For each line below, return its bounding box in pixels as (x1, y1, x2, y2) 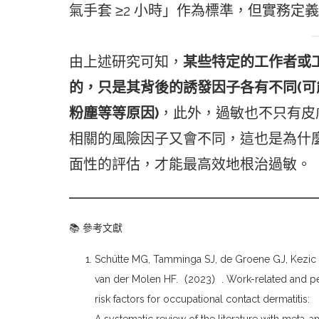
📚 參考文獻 (69, 222, 122, 234)
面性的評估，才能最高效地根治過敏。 (69, 156, 311, 174)
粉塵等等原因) (69, 105, 159, 122)
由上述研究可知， (69, 53, 183, 71)
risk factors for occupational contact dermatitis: (95, 293, 310, 305)
